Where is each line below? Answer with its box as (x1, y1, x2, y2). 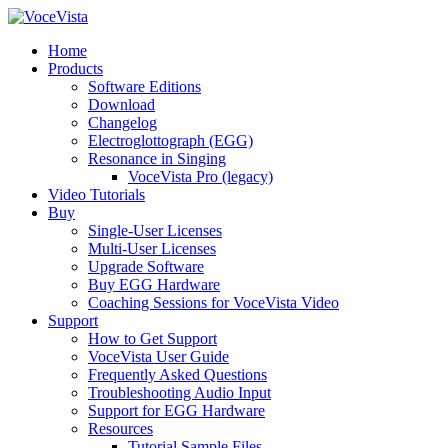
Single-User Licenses (88, 222, 222, 239)
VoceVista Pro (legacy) (128, 168, 273, 185)
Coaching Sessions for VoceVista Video (88, 294, 339, 311)
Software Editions (88, 78, 201, 95)
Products (48, 60, 103, 77)
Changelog (88, 114, 157, 131)
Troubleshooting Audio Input (88, 384, 271, 401)
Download (88, 96, 155, 113)
